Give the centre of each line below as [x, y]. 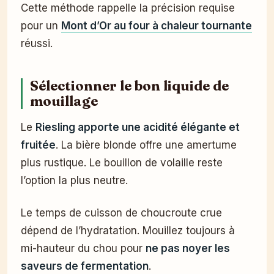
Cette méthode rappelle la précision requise [128, 8]
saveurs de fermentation [85, 266]
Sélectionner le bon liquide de [129, 86]
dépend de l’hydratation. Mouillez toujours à [128, 231]
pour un [41, 26]
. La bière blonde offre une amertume [146, 145]
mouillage [64, 102]
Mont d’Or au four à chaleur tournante [157, 26]
